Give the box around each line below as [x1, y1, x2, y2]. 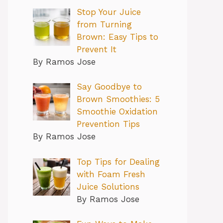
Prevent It [76, 44, 116, 54]
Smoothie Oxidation [76, 107, 158, 117]
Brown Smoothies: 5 [76, 94, 160, 105]
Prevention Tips [76, 119, 140, 129]
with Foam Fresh [76, 169, 145, 179]
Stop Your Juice [76, 6, 141, 17]
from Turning [76, 19, 132, 29]
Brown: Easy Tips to [76, 31, 158, 42]
